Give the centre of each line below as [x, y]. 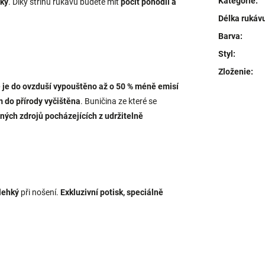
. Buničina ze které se [119, 101]
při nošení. [40, 193]
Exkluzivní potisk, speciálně [112, 193]
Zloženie [235, 71]
